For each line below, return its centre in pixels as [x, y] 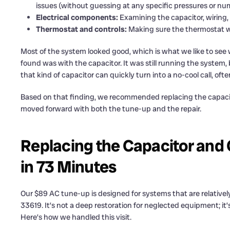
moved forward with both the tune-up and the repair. [111, 109]
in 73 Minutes [69, 167]
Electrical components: [77, 18]
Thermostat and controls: [81, 30]
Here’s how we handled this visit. [76, 217]
